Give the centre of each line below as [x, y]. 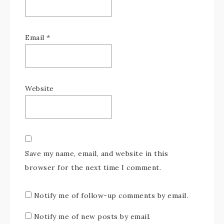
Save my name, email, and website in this [96, 153]
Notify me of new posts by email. [92, 216]
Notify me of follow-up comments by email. [111, 195]
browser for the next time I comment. [93, 167]
